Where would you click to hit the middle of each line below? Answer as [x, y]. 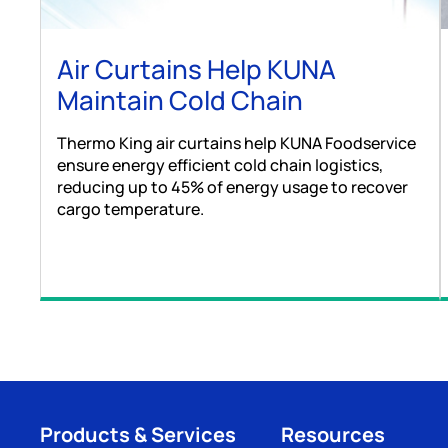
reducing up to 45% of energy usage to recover [232, 187]
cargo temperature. [130, 209]
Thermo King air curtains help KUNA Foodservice [236, 143]
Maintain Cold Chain [180, 100]
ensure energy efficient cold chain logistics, [220, 165]
